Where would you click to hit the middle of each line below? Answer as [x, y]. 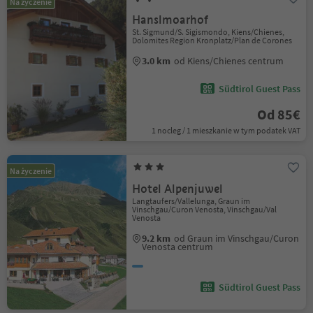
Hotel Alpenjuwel [178, 189]
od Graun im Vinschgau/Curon [237, 238]
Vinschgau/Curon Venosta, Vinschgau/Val [205, 209]
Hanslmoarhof [170, 20]
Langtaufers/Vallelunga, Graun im [191, 201]
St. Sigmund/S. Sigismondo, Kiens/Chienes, [209, 32]
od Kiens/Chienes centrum [229, 61]
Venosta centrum [178, 247]
